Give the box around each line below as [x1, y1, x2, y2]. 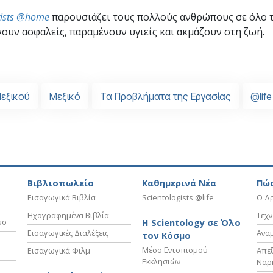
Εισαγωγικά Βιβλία [27, 192, 96, 204]
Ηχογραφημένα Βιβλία [27, 210, 109, 221]
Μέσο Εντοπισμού [142, 244, 208, 256]
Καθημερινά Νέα [142, 177, 216, 190]
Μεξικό [49, 90, 80, 102]
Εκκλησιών [142, 256, 180, 268]
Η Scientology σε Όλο [142, 217, 241, 229]
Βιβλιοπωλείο [27, 177, 94, 190]
